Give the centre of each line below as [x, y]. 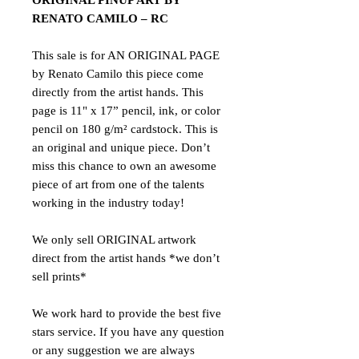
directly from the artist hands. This [118, 93]
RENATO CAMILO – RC [102, 19]
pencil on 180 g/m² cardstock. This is [125, 129]
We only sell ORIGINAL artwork [114, 240]
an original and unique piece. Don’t [121, 148]
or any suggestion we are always [113, 351]
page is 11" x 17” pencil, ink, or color [126, 111]
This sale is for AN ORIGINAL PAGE [126, 56]
